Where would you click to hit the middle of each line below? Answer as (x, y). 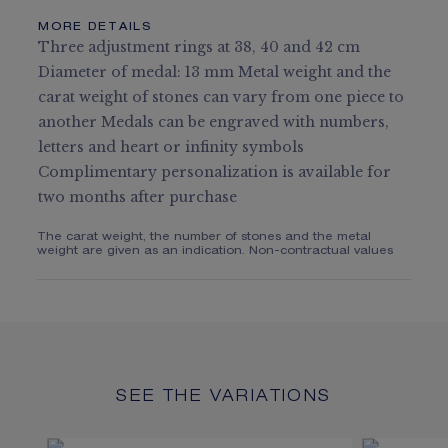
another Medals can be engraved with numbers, (214, 122)
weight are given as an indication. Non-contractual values (215, 251)
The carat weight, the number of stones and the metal (204, 237)
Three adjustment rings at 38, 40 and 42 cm (199, 47)
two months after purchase (138, 197)
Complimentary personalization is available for (215, 172)
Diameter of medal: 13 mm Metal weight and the (215, 72)
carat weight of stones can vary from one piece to (221, 97)
